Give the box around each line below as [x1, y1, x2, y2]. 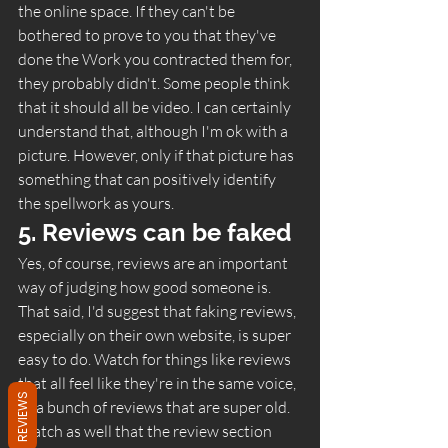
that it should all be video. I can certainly [18, 96, 294, 117]
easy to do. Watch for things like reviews [18, 348, 294, 369]
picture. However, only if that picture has [18, 144, 297, 165]
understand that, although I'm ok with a [18, 120, 291, 141]
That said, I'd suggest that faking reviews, [18, 300, 299, 321]
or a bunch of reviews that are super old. [18, 396, 293, 417]
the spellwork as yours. [18, 192, 180, 213]
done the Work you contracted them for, [18, 48, 295, 69]
